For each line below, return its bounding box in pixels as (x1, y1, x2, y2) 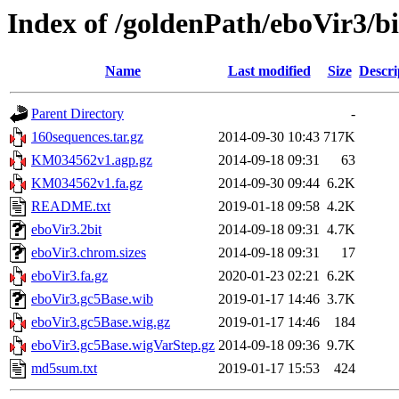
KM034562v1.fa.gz (31, 175, 142, 191)
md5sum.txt (31, 361, 97, 377)
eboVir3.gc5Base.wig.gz (31, 314, 170, 330)
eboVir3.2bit (31, 222, 102, 238)
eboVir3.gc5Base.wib (31, 291, 153, 307)
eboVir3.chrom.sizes (31, 245, 146, 261)
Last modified (227, 63, 311, 79)
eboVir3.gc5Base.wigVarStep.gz (31, 338, 215, 354)
